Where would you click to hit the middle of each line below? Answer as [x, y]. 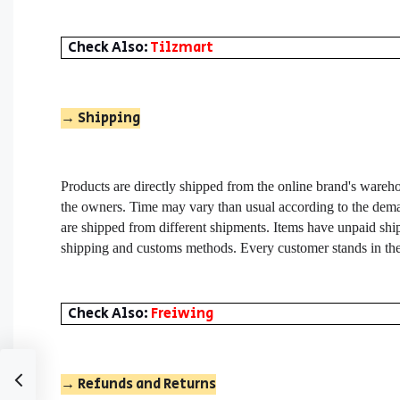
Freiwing [183, 313]
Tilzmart [182, 48]
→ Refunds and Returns [139, 384]
